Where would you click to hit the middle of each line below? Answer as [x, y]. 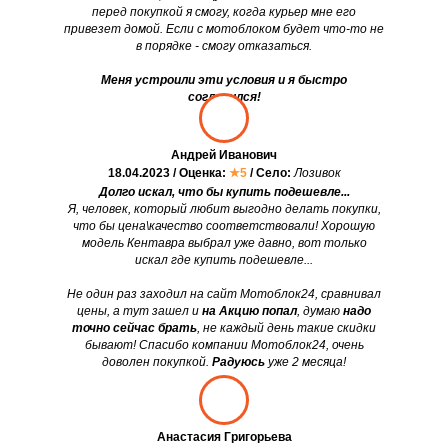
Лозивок [317, 173]
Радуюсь [238, 362]
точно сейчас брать [134, 328]
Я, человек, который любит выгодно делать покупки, [224, 209]
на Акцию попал [249, 311]
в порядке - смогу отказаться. [224, 46]
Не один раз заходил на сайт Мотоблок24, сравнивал [224, 294]
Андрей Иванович [224, 155]
